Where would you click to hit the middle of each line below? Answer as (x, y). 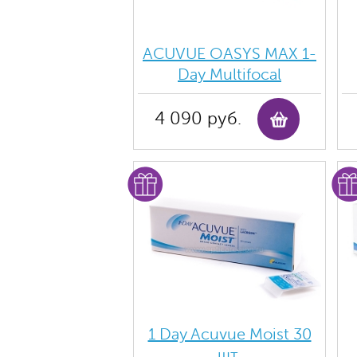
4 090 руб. (198, 119)
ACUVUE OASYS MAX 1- (229, 54)
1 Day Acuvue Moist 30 (229, 334)
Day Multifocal (229, 75)
